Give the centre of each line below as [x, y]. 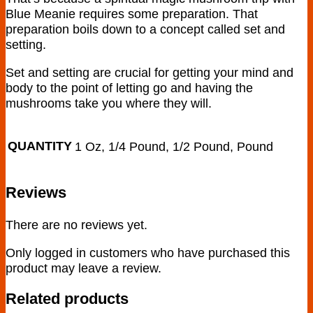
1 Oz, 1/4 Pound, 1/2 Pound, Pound [174, 146]
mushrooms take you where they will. [109, 103]
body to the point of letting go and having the [129, 88]
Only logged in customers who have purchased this [148, 252]
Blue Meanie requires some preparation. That [132, 13]
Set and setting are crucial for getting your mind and [150, 73]
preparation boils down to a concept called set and [145, 29]
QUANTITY [40, 146]
